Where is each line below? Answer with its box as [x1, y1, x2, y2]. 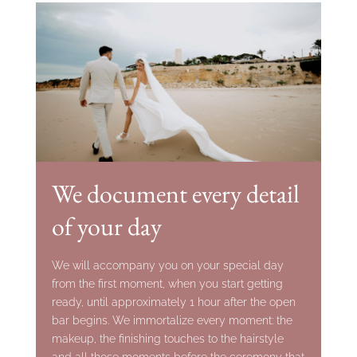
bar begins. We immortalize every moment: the [52, 313, 292, 328]
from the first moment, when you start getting [52, 277, 283, 291]
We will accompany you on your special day [52, 258, 284, 273]
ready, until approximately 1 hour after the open [52, 295, 296, 309]
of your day [52, 210, 162, 244]
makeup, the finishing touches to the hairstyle [52, 331, 284, 346]
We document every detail [52, 177, 300, 211]
